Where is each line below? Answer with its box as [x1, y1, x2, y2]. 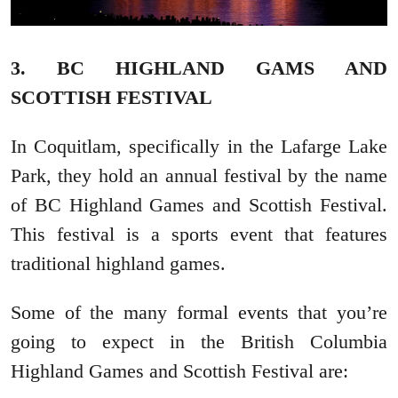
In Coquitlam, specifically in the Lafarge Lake [11, 135, 387, 158]
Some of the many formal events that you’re [11, 301, 387, 324]
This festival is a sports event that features [11, 223, 387, 246]
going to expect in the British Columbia [11, 330, 387, 354]
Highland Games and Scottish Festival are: [11, 360, 348, 383]
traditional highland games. [11, 252, 226, 275]
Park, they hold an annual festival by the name [11, 164, 387, 187]
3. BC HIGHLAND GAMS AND [11, 57, 387, 80]
